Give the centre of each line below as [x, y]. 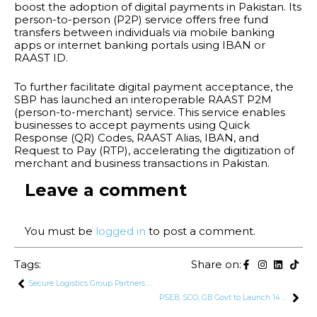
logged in [121, 231]
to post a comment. [201, 231]
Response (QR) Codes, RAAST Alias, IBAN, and [137, 137]
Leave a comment [106, 190]
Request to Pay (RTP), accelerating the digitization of [154, 150]
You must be [60, 231]
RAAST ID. [41, 58]
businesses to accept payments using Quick [132, 125]
